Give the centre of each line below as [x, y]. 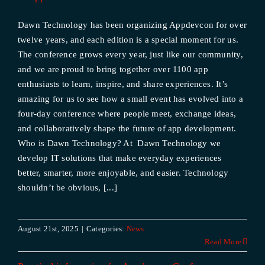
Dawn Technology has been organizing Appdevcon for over [132, 25]
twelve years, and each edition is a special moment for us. [128, 40]
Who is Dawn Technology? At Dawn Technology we [119, 143]
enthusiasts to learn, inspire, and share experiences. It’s [123, 84]
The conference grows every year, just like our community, [130, 54]
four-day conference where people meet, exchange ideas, [127, 114]
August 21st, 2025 [48, 229]
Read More [223, 242]
